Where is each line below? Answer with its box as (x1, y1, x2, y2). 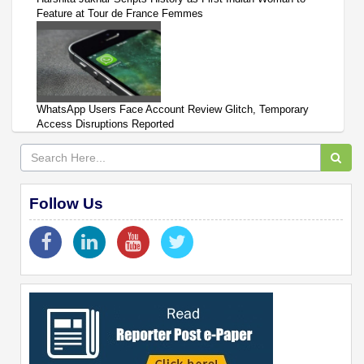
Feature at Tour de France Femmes (37, 6, 203, 19)
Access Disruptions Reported (37, 117, 174, 130)
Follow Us (29, 194, 103, 212)
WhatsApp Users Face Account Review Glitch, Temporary (37, 102, 309, 115)
